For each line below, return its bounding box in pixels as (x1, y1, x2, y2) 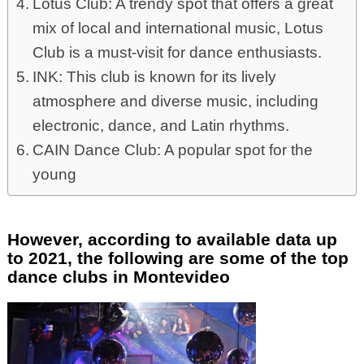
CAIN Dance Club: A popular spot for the (32, 141, 313, 159)
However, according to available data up (7, 230, 337, 249)
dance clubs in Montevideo (7, 267, 230, 287)
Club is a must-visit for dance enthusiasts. (32, 44, 322, 62)
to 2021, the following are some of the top (7, 249, 349, 268)
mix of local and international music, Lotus (32, 19, 323, 37)
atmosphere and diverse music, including (32, 93, 318, 110)
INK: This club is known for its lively (32, 68, 276, 86)
